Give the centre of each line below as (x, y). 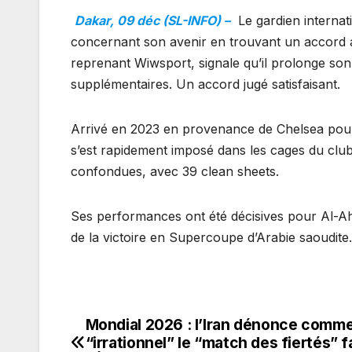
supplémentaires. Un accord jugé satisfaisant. (205, 84)
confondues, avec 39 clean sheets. (175, 172)
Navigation (135, 332)
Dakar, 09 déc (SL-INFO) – (152, 21)
